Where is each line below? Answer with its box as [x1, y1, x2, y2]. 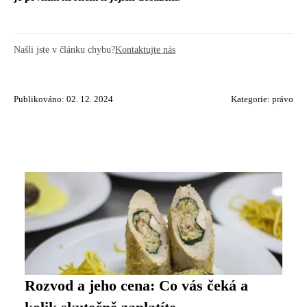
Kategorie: [231, 95, 272, 104]
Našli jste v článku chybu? [14, 44, 115, 55]
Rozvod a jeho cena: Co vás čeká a [25, 278, 248, 294]
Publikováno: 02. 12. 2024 [14, 95, 113, 104]
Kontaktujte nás [115, 44, 175, 55]
